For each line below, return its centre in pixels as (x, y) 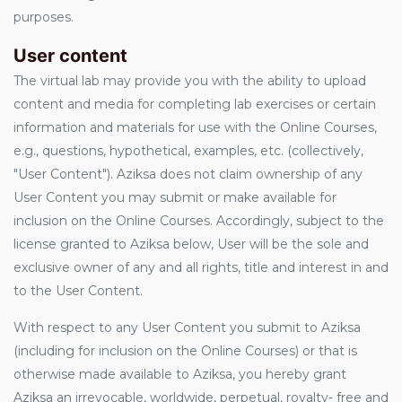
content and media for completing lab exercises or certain (195, 104)
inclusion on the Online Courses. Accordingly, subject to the (199, 221)
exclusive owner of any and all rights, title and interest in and (201, 267)
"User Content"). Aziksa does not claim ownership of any (188, 174)
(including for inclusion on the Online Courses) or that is (185, 351)
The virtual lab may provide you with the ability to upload (190, 81)
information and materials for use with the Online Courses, (195, 127)
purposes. (44, 17)
